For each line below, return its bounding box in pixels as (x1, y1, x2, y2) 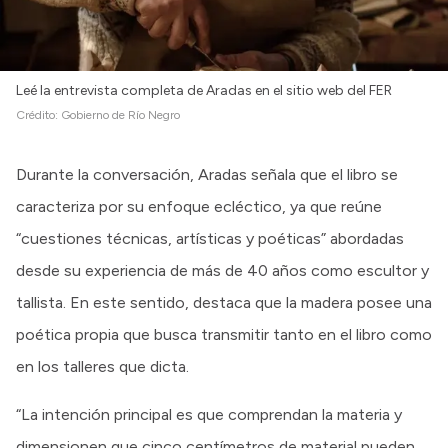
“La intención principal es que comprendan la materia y (16, 404, 402, 424)
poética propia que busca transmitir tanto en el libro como (16, 324, 432, 344)
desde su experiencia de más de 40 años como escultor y (16, 260, 429, 280)
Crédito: (16, 107, 61, 122)
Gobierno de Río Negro (61, 107, 180, 122)
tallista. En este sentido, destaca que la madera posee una (16, 292, 432, 312)
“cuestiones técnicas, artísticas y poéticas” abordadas (16, 228, 404, 248)
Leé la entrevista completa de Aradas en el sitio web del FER (16, 81, 392, 99)
